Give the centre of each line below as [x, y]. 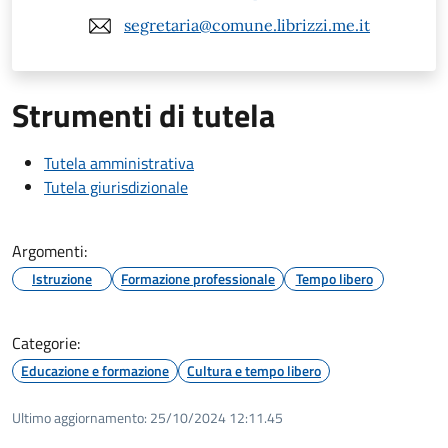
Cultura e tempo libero [254, 370]
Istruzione [62, 278]
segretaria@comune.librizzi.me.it [247, 25]
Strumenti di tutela [143, 114]
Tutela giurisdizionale [116, 186]
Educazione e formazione [95, 370]
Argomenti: [49, 250]
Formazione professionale [198, 278]
